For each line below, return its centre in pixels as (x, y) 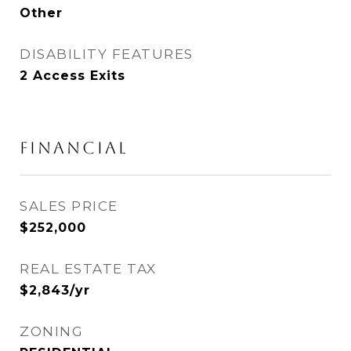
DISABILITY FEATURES (107, 54)
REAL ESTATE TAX (88, 269)
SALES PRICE (69, 206)
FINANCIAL (74, 148)
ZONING (51, 331)
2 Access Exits (72, 76)
